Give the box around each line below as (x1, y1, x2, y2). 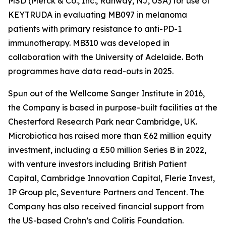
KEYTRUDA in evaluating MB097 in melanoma (8, 10, 187, 20)
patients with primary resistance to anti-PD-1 (8, 24, 182, 34)
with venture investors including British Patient (8, 159, 187, 169)
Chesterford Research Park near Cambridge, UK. (8, 117, 197, 127)
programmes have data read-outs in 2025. (8, 66, 174, 76)
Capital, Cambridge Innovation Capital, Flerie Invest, (8, 173, 215, 183)
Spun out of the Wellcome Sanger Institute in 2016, (8, 88, 205, 98)
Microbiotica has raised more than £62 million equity (8, 131, 211, 141)
